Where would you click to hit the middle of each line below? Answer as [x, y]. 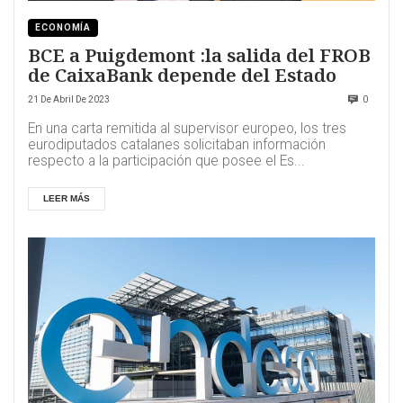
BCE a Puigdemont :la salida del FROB [199, 55]
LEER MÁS [67, 199]
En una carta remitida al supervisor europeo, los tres [187, 129]
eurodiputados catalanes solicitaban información [177, 145]
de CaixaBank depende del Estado [182, 75]
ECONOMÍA [63, 28]
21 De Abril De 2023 [69, 100]
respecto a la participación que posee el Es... [166, 161]
